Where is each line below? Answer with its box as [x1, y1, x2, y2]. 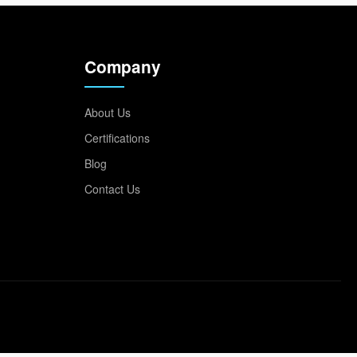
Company [84, 55, 161, 78]
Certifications [84, 130, 150, 146]
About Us [84, 104, 131, 120]
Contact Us [84, 181, 140, 197]
